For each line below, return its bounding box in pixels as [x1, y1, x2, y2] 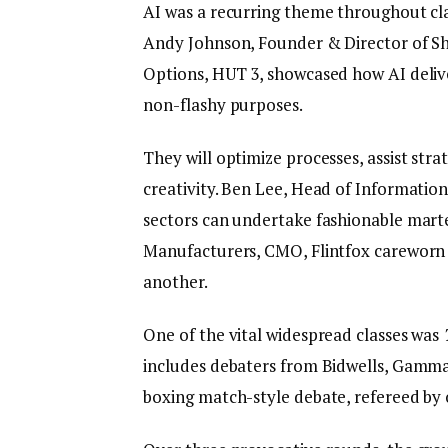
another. [143, 270, 211, 294]
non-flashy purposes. [143, 93, 303, 117]
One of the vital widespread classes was [143, 323, 444, 347]
